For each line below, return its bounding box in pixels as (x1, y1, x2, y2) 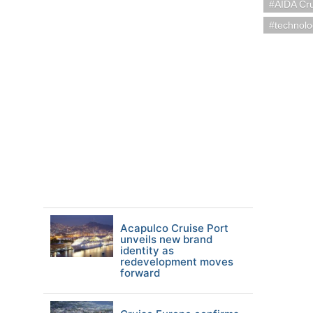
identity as (120, 244, 174, 257)
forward (120, 266, 160, 279)
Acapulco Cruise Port (120, 221, 228, 235)
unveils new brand (120, 233, 212, 246)
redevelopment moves (120, 255, 233, 268)
